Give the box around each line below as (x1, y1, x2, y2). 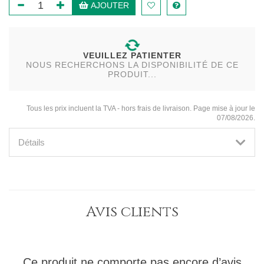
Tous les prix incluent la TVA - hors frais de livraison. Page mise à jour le (27, 104, 255, 113)
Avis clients (85, 202, 179, 222)
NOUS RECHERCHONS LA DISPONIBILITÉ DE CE (25, 60, 239, 70)
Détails (18, 137, 45, 147)
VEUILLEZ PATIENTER (82, 51, 181, 60)
